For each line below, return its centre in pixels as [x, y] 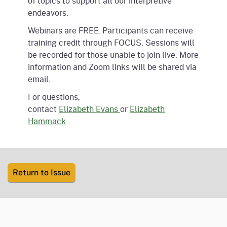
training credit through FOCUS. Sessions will [111, 42]
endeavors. [48, 12]
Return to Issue [42, 173]
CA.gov [23, 212]
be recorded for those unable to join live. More [113, 54]
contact [43, 109]
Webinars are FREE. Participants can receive [110, 30]
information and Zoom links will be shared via [112, 66]
